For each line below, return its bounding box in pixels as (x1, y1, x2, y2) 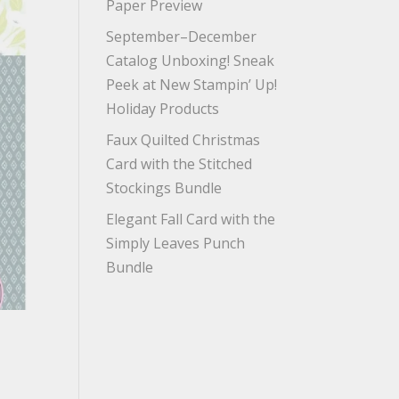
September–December (106, 27, 257, 46)
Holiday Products (106, 99, 220, 118)
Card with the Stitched (106, 154, 253, 174)
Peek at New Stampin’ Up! (106, 75, 278, 94)
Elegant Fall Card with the (106, 209, 276, 229)
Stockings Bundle (106, 178, 223, 198)
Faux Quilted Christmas (106, 130, 261, 150)
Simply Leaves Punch (106, 233, 246, 253)
